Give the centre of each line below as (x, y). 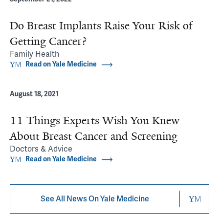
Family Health (34, 54)
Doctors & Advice (41, 149)
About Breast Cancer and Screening (94, 136)
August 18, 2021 (34, 94)
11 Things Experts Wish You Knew (95, 120)
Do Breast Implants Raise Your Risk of (101, 26)
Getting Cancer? (48, 41)
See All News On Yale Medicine (95, 199)
